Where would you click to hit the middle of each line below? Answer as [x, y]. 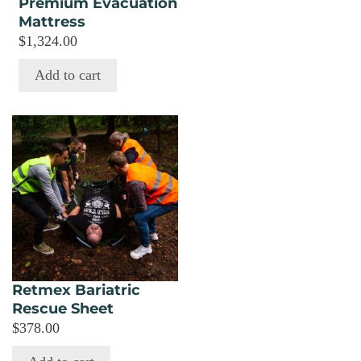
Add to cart [68, 75]
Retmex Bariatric [76, 290]
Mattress [52, 22]
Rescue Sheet [63, 308]
